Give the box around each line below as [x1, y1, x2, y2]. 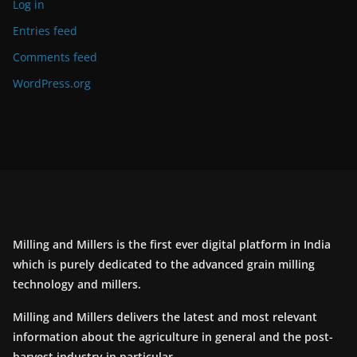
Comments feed [13, 49, 97, 65]
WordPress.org [13, 76, 91, 92]
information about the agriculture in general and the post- [13, 329, 333, 345]
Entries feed [13, 23, 77, 39]
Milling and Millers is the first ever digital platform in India [13, 237, 331, 253]
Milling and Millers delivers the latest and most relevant [13, 309, 317, 325]
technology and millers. [13, 277, 141, 292]
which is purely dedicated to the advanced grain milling [13, 257, 315, 273]
